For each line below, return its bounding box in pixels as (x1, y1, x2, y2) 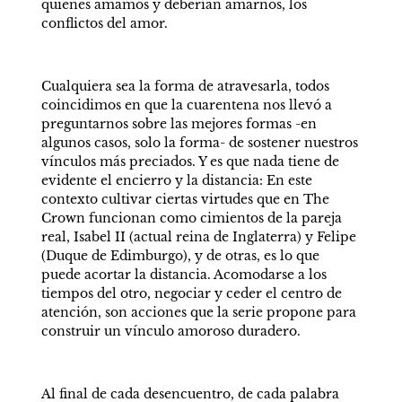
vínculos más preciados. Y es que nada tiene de (40, 153, 339, 170)
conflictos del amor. (40, 15, 171, 31)
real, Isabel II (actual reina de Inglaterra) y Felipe (40, 229, 356, 245)
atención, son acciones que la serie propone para (40, 304, 356, 320)
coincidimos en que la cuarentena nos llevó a (40, 97, 332, 113)
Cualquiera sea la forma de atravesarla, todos (40, 78, 329, 94)
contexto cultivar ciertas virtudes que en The (40, 191, 329, 207)
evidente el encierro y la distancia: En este (40, 172, 312, 188)
